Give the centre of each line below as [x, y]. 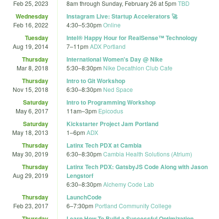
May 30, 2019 [30, 153]
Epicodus [111, 110]
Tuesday [37, 37]
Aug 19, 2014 [31, 46]
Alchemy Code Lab [129, 184]
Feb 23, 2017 [31, 205]
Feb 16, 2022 [31, 24]
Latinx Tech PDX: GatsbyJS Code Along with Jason [137, 166]
